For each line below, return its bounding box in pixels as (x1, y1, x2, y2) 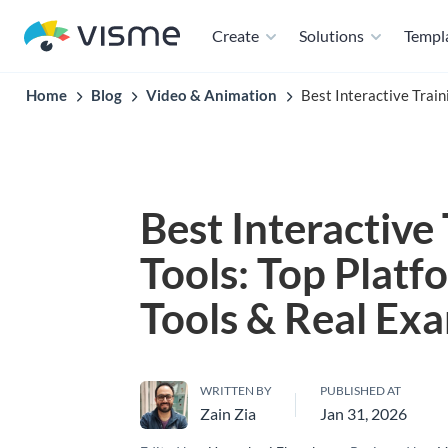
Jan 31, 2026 (320, 404, 407, 423)
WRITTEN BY (200, 383, 272, 398)
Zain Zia (200, 404, 256, 423)
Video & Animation (146, 86, 277, 104)
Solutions (299, 26, 364, 45)
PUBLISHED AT (320, 383, 401, 398)
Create (212, 26, 259, 45)
